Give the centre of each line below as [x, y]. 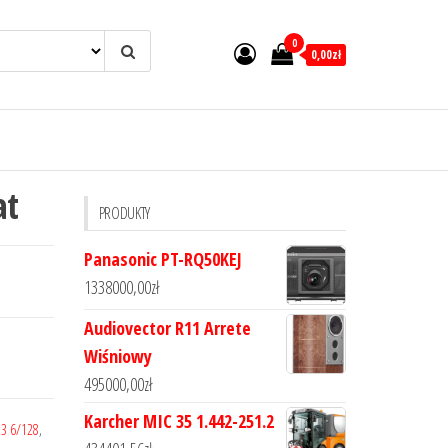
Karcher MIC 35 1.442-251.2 [178, 421]
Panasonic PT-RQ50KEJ [162, 259]
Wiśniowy [117, 356]
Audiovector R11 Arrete [167, 328]
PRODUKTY [124, 213]
